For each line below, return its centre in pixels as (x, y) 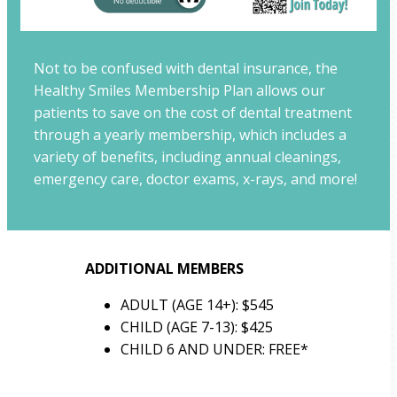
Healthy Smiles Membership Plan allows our (179, 91)
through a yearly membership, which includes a (190, 135)
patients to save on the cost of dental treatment (193, 113)
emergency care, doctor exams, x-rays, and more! (195, 179)
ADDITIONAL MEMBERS (164, 269)
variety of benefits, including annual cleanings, (187, 157)
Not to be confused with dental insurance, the (186, 69)
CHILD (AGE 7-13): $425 (196, 327)
